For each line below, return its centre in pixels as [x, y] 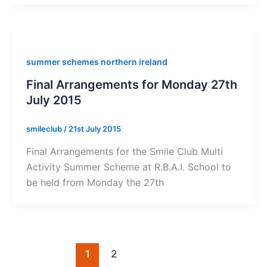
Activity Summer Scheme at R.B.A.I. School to [128, 167]
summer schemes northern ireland [97, 62]
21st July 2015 [94, 129]
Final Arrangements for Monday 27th [131, 85]
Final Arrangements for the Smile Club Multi [124, 151]
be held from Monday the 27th [95, 182]
